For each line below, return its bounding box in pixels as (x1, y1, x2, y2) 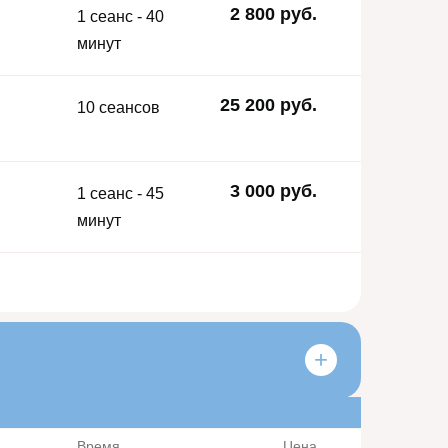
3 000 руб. (230, 180, 317, 201)
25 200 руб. (220, 94, 317, 115)
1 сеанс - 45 (77, 184, 164, 202)
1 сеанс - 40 (77, 8, 164, 26)
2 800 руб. (230, 4, 317, 25)
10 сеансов (77, 98, 160, 116)
